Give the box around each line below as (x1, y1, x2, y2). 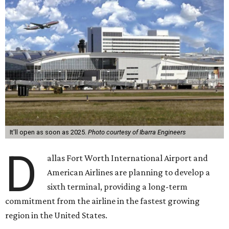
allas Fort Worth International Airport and (47, 153, 209, 163)
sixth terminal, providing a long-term (47, 181, 188, 192)
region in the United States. (5, 210, 107, 220)
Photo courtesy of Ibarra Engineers (87, 128, 186, 136)
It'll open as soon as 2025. (9, 128, 88, 136)
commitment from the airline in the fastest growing (5, 196, 200, 206)
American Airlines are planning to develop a (47, 167, 211, 177)
